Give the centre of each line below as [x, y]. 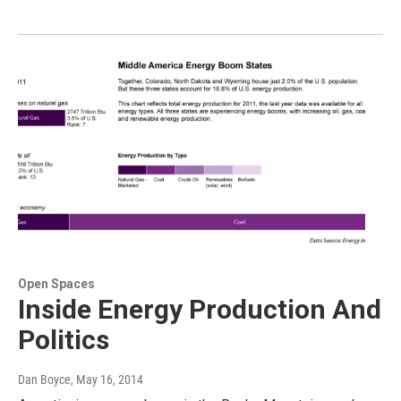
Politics [64, 339]
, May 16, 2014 [107, 379]
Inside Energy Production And [200, 309]
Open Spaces [56, 283]
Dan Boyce [44, 379]
